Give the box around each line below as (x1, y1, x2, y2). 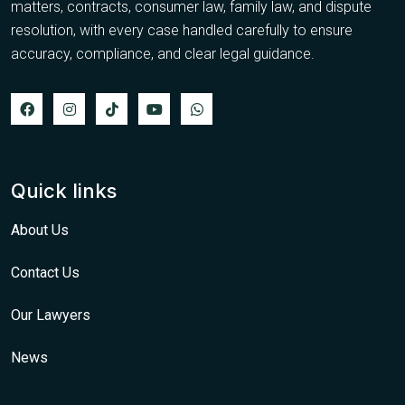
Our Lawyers (11, 306, 90, 324)
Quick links (11, 179, 117, 202)
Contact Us (11, 264, 80, 281)
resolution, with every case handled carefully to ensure (11, 22, 353, 39)
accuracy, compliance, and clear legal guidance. (11, 45, 315, 62)
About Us (11, 221, 69, 239)
